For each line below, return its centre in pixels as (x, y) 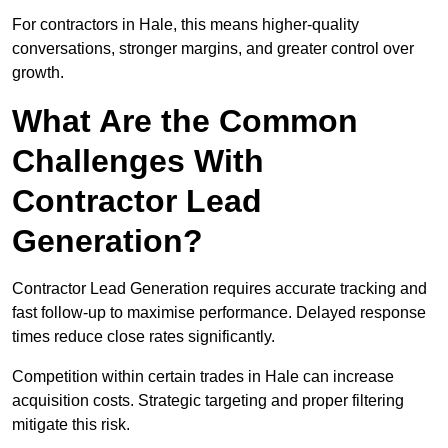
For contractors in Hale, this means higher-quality (185, 25)
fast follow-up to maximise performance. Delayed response (219, 313)
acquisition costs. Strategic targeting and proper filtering (208, 401)
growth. (38, 73)
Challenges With (138, 161)
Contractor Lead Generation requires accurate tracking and (219, 289)
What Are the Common (185, 121)
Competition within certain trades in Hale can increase (203, 377)
